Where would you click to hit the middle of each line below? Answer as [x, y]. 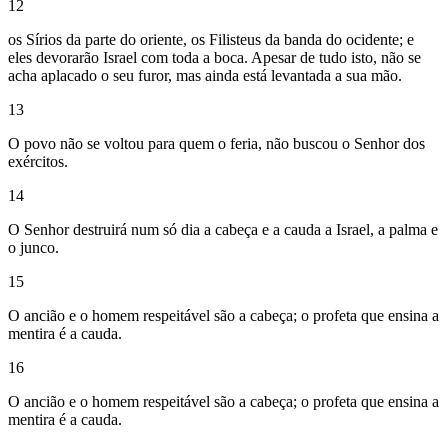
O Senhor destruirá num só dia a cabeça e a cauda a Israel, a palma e [223, 230]
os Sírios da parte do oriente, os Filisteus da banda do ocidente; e [211, 40]
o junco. [33, 248]
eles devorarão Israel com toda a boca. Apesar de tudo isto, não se [214, 58]
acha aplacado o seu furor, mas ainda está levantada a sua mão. [205, 76]
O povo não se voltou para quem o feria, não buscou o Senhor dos [216, 144]
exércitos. [38, 162]
